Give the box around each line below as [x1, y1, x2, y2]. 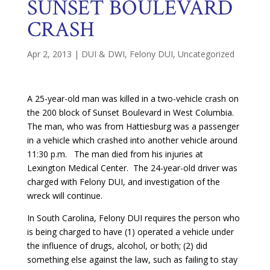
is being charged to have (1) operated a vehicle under [27, 225, 234, 237]
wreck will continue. [27, 189, 102, 201]
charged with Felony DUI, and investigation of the [27, 175, 220, 187]
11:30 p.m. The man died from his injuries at [27, 148, 203, 160]
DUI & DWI [81, 48, 125, 60]
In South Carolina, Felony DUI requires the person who [27, 212, 240, 224]
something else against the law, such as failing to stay [27, 253, 237, 265]
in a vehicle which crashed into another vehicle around [27, 134, 237, 146]
